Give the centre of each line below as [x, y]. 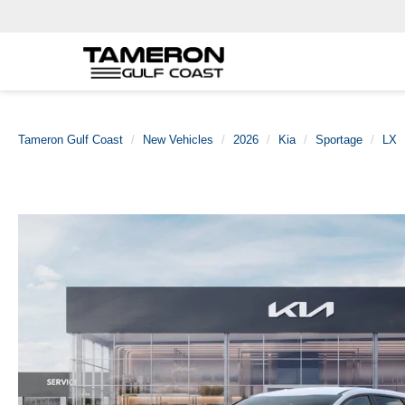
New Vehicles [178, 140]
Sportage [339, 140]
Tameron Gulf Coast [71, 140]
